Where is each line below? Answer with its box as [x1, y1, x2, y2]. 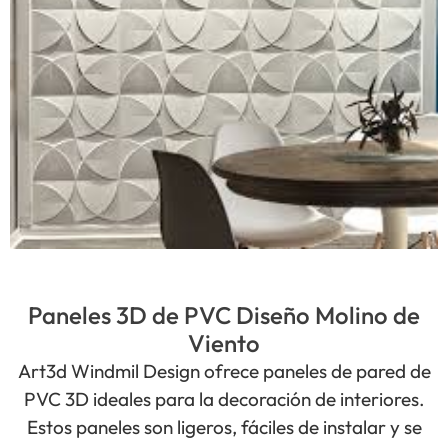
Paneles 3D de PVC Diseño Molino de [28, 300, 420, 330]
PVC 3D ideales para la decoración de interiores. [23, 387, 425, 411]
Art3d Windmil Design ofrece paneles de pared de [17, 359, 431, 383]
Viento [188, 328, 260, 358]
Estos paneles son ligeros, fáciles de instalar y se [26, 415, 422, 439]
